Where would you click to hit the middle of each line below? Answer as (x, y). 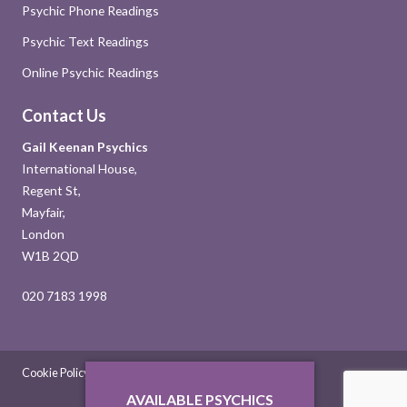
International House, (79, 168)
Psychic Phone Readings (90, 10)
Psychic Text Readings (85, 41)
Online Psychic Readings (90, 72)
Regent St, (51, 190)
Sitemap (132, 372)
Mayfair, (44, 212)
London (43, 233)
